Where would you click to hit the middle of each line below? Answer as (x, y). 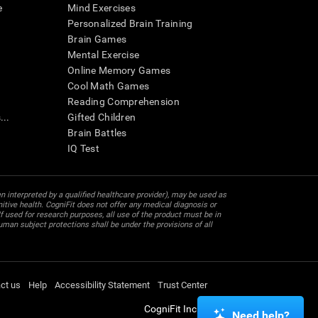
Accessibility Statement (102, 285)
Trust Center (182, 285)
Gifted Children (102, 117)
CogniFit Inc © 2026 (188, 309)
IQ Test (83, 149)
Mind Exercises (102, 8)
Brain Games (97, 39)
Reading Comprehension (124, 102)
